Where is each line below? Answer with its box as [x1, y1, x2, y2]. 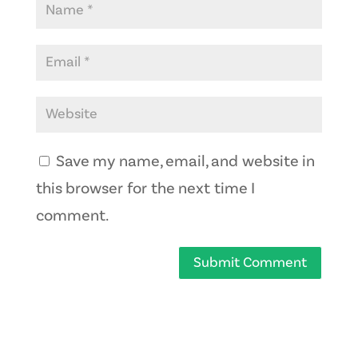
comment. [35, 208, 109, 225]
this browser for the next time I [35, 181, 255, 197]
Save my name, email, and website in [55, 153, 314, 170]
